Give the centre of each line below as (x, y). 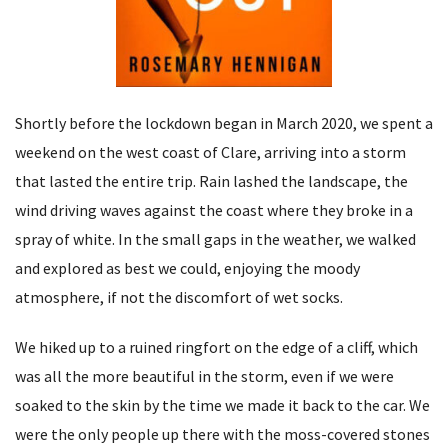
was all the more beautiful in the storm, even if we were (204, 375)
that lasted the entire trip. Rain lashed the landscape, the (211, 180)
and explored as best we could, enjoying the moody (187, 267)
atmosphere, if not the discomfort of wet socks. (179, 296)
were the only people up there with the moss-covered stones (222, 433)
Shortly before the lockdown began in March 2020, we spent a (224, 122)
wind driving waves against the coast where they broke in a (214, 209)
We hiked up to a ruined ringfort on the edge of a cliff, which (216, 346)
